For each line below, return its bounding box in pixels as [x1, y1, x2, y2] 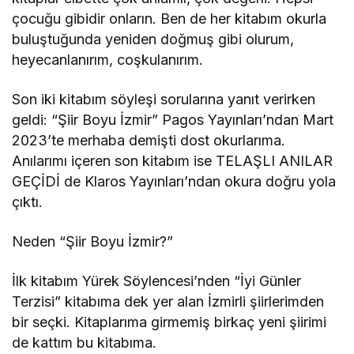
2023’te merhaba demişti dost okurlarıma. [12, 132, 286, 149]
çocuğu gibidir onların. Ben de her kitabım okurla [12, 10, 327, 28]
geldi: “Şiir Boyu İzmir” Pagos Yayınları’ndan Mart [12, 111, 334, 129]
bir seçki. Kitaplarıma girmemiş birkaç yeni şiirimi [12, 314, 327, 331]
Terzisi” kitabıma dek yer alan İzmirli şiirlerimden [12, 293, 325, 311]
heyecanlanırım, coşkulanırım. [12, 51, 204, 69]
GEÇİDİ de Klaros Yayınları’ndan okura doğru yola [12, 173, 337, 190]
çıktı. [12, 194, 43, 211]
